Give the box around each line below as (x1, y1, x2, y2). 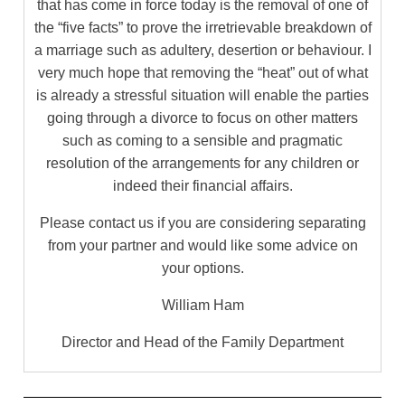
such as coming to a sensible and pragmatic (62, 132, 343, 148)
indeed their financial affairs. (112, 177, 293, 193)
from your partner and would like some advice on (47, 237, 358, 253)
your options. (161, 259, 244, 276)
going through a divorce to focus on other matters (47, 109, 358, 126)
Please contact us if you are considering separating (39, 214, 366, 231)
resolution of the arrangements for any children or (46, 155, 359, 171)
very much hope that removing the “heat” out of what (37, 64, 368, 80)
